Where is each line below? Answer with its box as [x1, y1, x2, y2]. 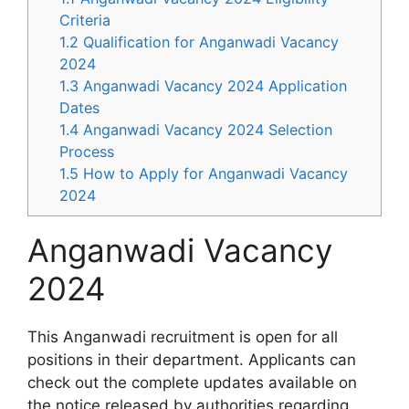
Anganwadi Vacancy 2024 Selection [79, 121, 333, 140]
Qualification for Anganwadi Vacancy [79, 33, 340, 52]
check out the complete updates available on [27, 373, 357, 393]
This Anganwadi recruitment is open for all [27, 328, 338, 347]
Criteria [59, 11, 111, 30]
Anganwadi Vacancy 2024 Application [79, 77, 348, 96]
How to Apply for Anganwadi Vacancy [79, 164, 349, 184]
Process [59, 142, 115, 162]
